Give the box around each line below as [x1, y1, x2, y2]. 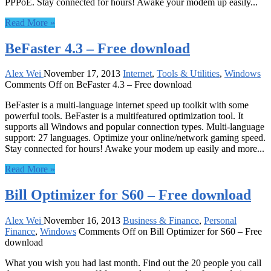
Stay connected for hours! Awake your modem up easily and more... [5, 143, 264, 154]
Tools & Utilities [157, 68, 220, 79]
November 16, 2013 [44, 215, 120, 226]
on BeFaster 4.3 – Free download [62, 79, 192, 90]
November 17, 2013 [44, 68, 120, 79]
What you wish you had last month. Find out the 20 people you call [5, 258, 261, 269]
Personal [204, 215, 237, 226]
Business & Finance [123, 215, 199, 226]
